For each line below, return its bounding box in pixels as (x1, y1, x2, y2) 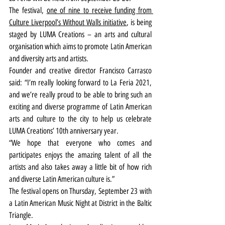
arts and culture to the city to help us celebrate (9, 114, 152, 124)
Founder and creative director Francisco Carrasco (9, 66, 152, 76)
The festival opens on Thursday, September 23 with (9, 186, 152, 196)
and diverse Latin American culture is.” (9, 174, 115, 184)
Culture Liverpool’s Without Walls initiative (9, 18, 127, 28)
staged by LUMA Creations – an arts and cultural (9, 30, 152, 40)
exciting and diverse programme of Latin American (9, 102, 152, 112)
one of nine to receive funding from (46, 6, 152, 16)
